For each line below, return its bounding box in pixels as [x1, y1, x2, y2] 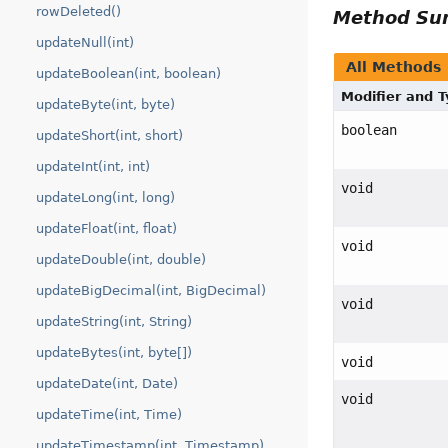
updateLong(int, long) [36, 190, 175, 205]
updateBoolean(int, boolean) [36, 66, 221, 81]
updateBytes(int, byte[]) [36, 345, 192, 360]
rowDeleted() [36, 4, 121, 19]
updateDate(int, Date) [36, 376, 178, 391]
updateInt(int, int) [36, 159, 150, 174]
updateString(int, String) [36, 314, 192, 329]
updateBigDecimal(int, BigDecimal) [36, 283, 266, 298]
